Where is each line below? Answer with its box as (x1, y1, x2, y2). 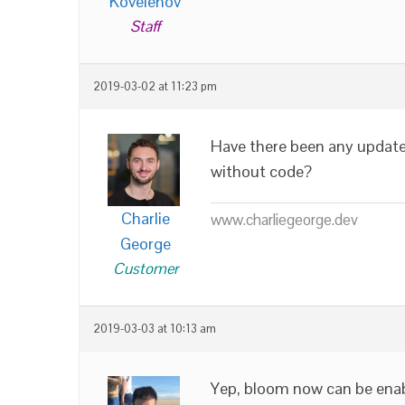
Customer (112, 259, 178, 278)
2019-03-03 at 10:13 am (93, 322, 216, 336)
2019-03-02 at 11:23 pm (93, 80, 217, 94)
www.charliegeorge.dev (211, 210, 358, 230)
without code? (211, 161, 312, 182)
